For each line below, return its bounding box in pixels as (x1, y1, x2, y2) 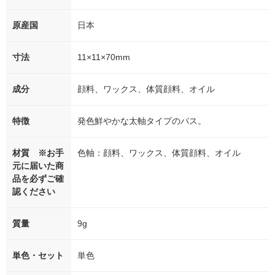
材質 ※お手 (12, 148, 64, 158)
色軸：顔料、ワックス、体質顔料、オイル (77, 148, 241, 158)
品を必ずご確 (12, 174, 64, 184)
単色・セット (12, 250, 64, 261)
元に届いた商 (12, 161, 64, 171)
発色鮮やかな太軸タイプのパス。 (77, 116, 206, 126)
